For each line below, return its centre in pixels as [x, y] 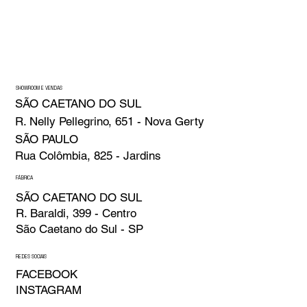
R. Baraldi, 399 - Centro [76, 213]
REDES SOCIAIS [31, 257]
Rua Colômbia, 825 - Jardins [88, 156]
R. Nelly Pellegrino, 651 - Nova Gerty [110, 122]
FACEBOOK [46, 274]
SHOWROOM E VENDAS [39, 88]
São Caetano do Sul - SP [79, 229]
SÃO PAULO [47, 139]
